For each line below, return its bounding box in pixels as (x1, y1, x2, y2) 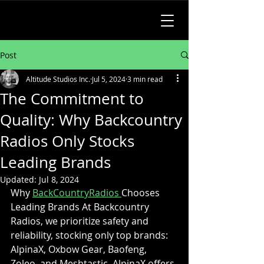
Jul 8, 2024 (39, 174, 79, 185)
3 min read (127, 74, 163, 84)
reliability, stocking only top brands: (11, 229, 170, 242)
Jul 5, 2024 (92, 74, 126, 84)
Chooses (121, 186, 162, 199)
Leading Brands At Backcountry (11, 200, 151, 213)
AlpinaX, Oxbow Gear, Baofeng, (11, 243, 149, 256)
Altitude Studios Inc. (26, 74, 90, 84)
